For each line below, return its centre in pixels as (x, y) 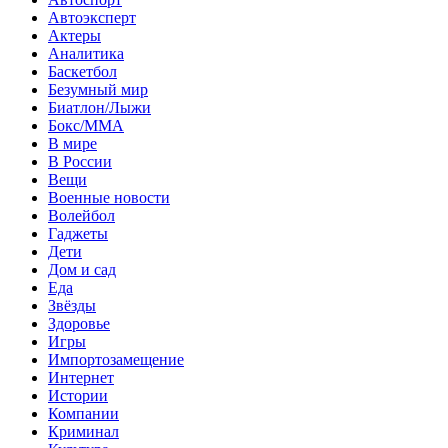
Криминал (83, 431)
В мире (72, 143)
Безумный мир (98, 89)
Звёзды (72, 305)
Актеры (74, 35)
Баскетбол (82, 71)
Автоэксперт (92, 17)
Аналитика (86, 53)
